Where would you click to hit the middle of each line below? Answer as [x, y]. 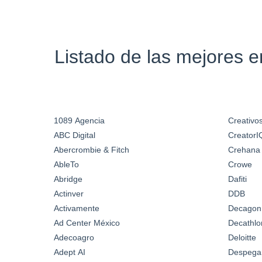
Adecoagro [74, 237]
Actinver [69, 193]
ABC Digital [75, 135]
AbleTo [66, 164]
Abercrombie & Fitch [92, 149]
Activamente [77, 208]
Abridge [68, 179]
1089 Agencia [79, 120]
